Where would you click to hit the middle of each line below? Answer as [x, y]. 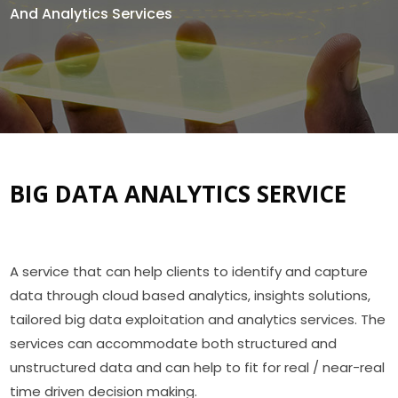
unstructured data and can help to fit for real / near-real [198, 367]
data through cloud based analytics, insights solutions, [191, 295]
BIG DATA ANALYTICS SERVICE [179, 194]
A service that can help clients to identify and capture [189, 271]
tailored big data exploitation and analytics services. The [198, 319]
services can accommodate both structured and [174, 343]
